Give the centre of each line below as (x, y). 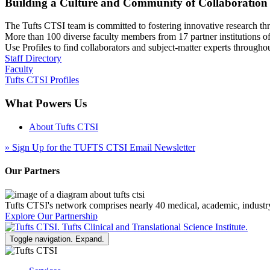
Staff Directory (33, 58)
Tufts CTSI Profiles (42, 80)
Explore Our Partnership (51, 216)
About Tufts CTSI (64, 127)
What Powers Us (46, 104)
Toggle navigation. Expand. (57, 239)
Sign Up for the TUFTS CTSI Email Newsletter (102, 147)
